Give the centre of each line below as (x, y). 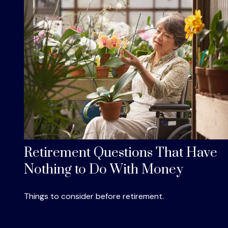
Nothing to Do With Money (103, 169)
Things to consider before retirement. (94, 196)
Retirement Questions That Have (120, 153)
